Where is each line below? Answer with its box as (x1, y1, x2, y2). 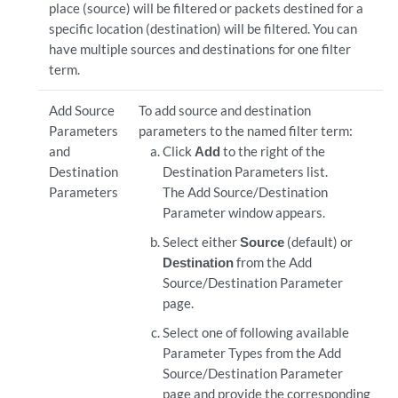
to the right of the (220, 143, 326, 159)
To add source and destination (138, 102, 311, 118)
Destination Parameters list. (163, 163, 329, 179)
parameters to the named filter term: (138, 123, 353, 139)
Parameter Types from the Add (163, 345, 342, 361)
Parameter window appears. (163, 204, 326, 220)
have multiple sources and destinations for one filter (48, 41, 351, 57)
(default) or (284, 234, 354, 250)
